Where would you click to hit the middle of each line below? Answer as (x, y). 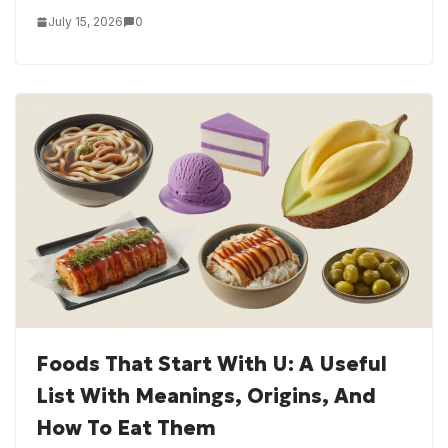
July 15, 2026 (85, 22)
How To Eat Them (126, 427)
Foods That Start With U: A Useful (211, 363)
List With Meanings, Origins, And (206, 395)
